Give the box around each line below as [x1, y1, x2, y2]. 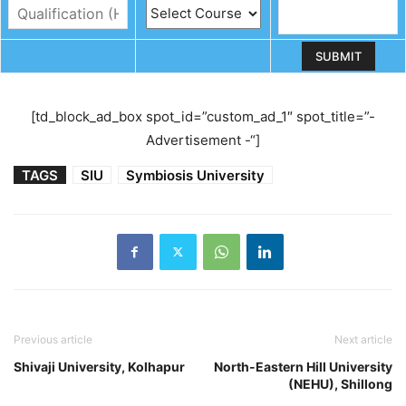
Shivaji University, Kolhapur [14, 358, 185, 374]
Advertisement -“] [146, 130, 260, 149]
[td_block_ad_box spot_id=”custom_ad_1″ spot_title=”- [31, 107, 375, 125]
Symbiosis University [126, 166, 265, 184]
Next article [334, 332, 392, 346]
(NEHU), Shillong [288, 375, 392, 391]
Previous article [14, 332, 92, 346]
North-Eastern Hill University [214, 358, 392, 374]
